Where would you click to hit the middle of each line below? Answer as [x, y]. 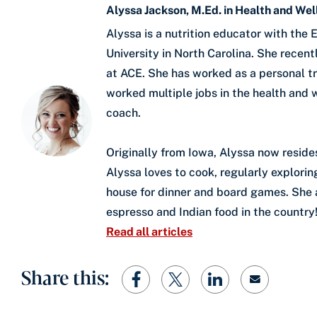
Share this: [65, 276]
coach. [123, 113]
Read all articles [149, 231]
